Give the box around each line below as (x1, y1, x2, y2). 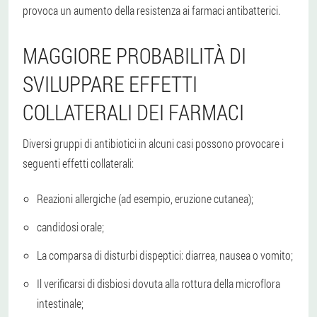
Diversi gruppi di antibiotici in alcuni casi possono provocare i (23, 135, 284, 151)
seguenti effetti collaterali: (23, 155, 134, 171)
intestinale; (37, 295, 83, 311)
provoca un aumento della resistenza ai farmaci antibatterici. (23, 2, 280, 18)
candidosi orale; (37, 219, 104, 234)
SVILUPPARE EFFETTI (23, 69, 197, 98)
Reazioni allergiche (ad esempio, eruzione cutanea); (37, 190, 253, 206)
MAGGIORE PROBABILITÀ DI (23, 41, 246, 69)
